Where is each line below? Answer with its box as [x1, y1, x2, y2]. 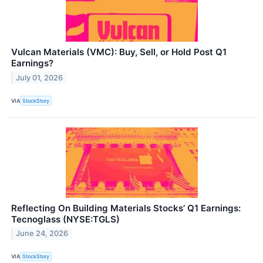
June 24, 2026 [16, 229, 69, 238]
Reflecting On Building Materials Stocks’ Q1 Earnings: [11, 202, 241, 214]
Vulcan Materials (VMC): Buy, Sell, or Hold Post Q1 [11, 46, 227, 58]
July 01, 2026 [16, 73, 63, 83]
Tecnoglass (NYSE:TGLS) [11, 213, 120, 225]
